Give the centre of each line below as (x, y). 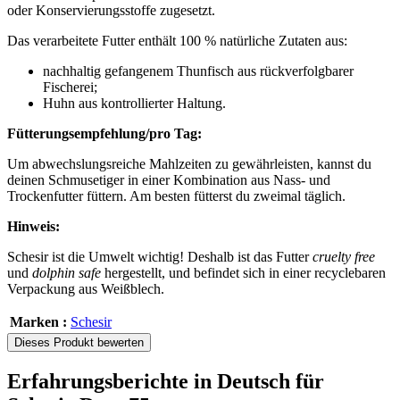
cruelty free (344, 257)
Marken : (38, 322)
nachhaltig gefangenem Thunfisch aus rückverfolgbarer (198, 71)
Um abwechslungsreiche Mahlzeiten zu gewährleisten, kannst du (189, 164)
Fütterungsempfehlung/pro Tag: (104, 134)
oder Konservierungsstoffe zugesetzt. (111, 11)
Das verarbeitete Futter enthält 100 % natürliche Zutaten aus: (177, 41)
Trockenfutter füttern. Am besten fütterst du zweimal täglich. (176, 196)
